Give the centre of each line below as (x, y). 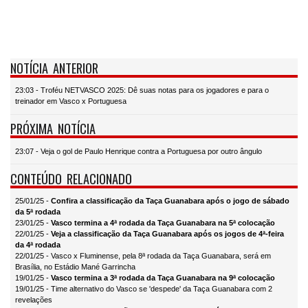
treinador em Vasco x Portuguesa (71, 101)
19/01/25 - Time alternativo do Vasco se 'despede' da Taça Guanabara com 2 (144, 289)
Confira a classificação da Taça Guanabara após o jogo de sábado (170, 201)
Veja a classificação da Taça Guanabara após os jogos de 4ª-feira (167, 234)
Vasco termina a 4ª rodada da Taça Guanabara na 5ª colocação (163, 223)
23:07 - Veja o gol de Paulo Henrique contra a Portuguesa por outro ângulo (139, 151)
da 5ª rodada (38, 212)
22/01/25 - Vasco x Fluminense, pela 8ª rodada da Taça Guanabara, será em (143, 256)
